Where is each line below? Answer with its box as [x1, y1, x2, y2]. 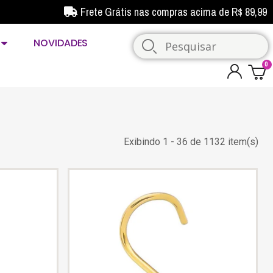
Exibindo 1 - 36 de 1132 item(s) [123, 136, 258, 147]
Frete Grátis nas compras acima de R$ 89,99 [80, 4, 267, 19]
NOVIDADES [34, 36, 88, 50]
